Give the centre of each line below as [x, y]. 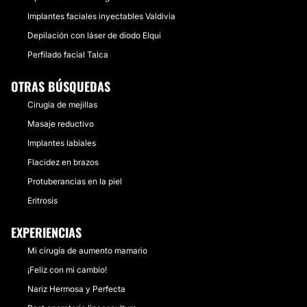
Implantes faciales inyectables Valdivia [101, 16]
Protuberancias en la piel [75, 181]
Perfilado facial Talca [68, 54]
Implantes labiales [62, 143]
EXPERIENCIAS [46, 232]
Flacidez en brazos [63, 162]
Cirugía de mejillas [62, 105]
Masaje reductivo [61, 124]
